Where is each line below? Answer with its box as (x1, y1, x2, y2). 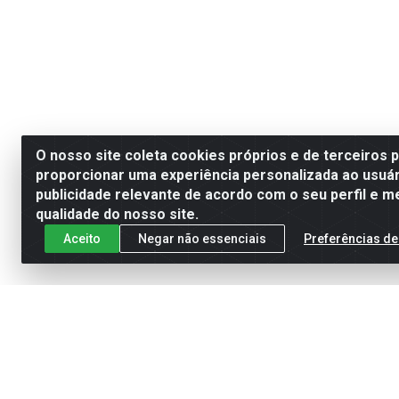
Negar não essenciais (138, 231, 266, 246)
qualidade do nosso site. (36, 206, 199, 223)
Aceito (63, 231, 101, 246)
